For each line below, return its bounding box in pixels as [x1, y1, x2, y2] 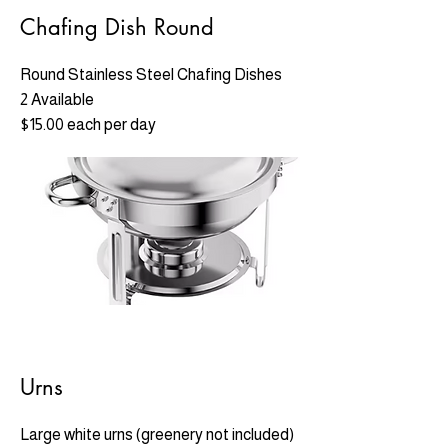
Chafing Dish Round [20, 13, 214, 41]
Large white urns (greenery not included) [20, 426, 294, 443]
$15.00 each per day [20, 116, 156, 133]
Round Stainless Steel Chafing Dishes [20, 66, 282, 83]
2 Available [20, 91, 94, 108]
